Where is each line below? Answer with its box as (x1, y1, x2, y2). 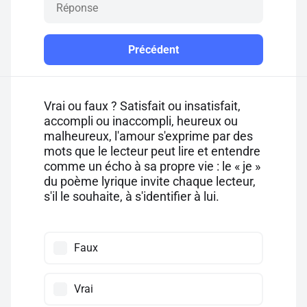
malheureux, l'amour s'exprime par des (44, 129, 253, 143)
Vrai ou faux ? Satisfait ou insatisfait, (44, 99, 241, 113)
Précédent (128, 43, 179, 56)
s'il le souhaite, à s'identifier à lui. (44, 189, 219, 204)
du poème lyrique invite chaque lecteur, (44, 174, 256, 188)
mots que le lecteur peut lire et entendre (44, 144, 260, 158)
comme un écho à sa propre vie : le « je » (44, 159, 260, 173)
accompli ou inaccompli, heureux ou (44, 114, 238, 128)
